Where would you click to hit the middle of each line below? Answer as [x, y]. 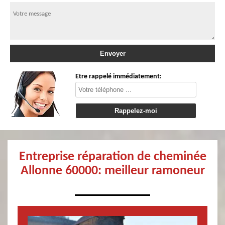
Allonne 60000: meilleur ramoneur [113, 171]
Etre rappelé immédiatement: [119, 77]
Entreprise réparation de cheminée [113, 157]
